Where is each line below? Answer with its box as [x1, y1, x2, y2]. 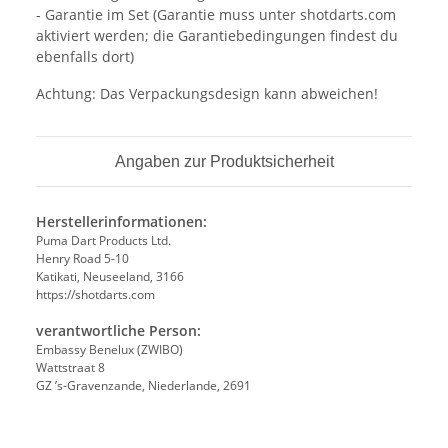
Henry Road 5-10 [36, 249, 129, 267]
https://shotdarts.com [36, 285, 155, 303]
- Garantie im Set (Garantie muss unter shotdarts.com [36, 4, 396, 24]
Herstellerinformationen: [36, 211, 207, 231]
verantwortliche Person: [36, 320, 201, 340]
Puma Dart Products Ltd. [36, 231, 171, 249]
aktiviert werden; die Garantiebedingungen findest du [36, 25, 398, 45]
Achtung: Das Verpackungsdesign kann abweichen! [36, 83, 378, 103]
